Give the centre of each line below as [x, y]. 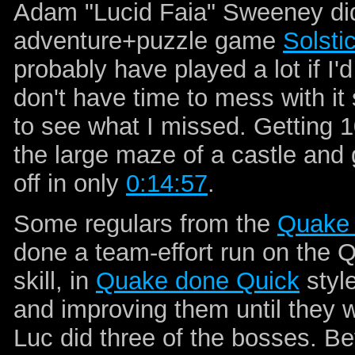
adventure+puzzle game [148, 40]
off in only [70, 183]
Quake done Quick [198, 281]
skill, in [55, 281]
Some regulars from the [145, 223]
